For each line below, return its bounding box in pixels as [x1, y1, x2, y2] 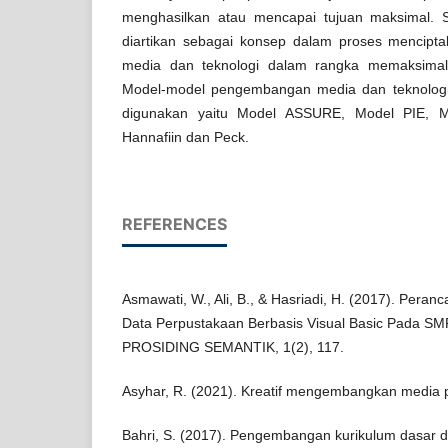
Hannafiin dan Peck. [122, 128, 249, 145]
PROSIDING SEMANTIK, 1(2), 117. [122, 338, 344, 355]
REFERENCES [122, 213, 227, 234]
